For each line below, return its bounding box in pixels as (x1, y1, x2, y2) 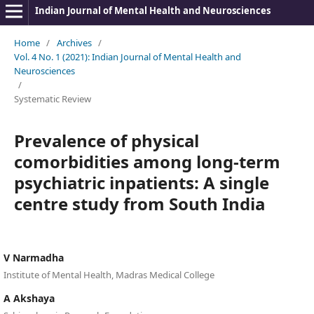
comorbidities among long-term (13, 150, 280, 174)
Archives (56, 36, 92, 50)
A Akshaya (3, 292, 55, 306)
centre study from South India (13, 192, 265, 216)
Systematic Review (13, 93, 91, 106)
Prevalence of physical (13, 129, 199, 153)
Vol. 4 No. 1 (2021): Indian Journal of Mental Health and (13, 50, 241, 64)
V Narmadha (3, 251, 64, 265)
